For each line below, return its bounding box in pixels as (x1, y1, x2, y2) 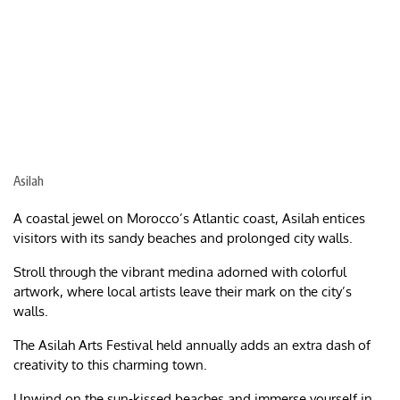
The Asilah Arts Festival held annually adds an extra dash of (13, 337, 371, 354)
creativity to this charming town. (13, 356, 207, 374)
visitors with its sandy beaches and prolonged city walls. (13, 229, 356, 247)
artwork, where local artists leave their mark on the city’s (13, 283, 352, 301)
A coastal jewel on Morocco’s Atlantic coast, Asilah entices (13, 210, 365, 228)
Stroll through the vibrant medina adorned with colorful (13, 263, 346, 281)
